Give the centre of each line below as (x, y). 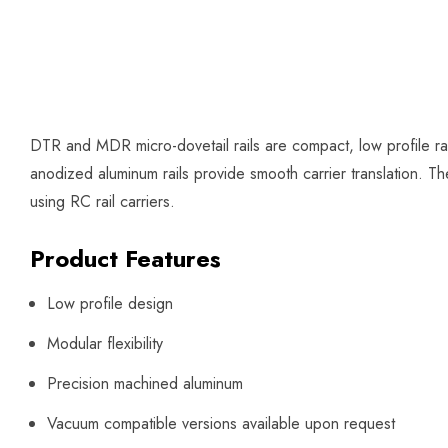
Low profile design (110, 303)
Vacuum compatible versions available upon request (221, 423)
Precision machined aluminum (145, 383)
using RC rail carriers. (102, 201)
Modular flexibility (105, 343)
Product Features (125, 258)
